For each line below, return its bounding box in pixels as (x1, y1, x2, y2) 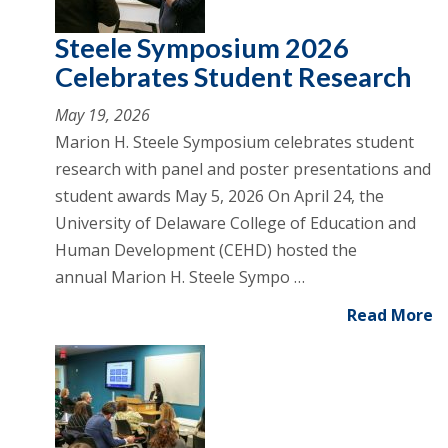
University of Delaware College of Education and (55, 212, 416, 234)
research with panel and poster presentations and (55, 158, 431, 180)
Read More (347, 304, 433, 326)
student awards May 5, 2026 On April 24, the (55, 185, 384, 207)
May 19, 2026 (55, 104, 150, 126)
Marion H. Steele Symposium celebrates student (55, 131, 414, 153)
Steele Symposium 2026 (55, 31, 349, 64)
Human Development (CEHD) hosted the (55, 239, 357, 261)
